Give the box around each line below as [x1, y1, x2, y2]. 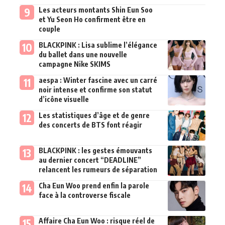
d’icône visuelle [38, 94, 89, 103]
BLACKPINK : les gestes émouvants [38, 146, 152, 155]
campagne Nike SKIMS [38, 59, 110, 68]
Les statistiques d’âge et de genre [38, 110, 150, 120]
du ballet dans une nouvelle [38, 50, 127, 59]
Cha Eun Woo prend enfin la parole [38, 181, 149, 190]
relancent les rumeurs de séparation [38, 165, 157, 174]
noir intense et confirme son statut [38, 85, 152, 94]
